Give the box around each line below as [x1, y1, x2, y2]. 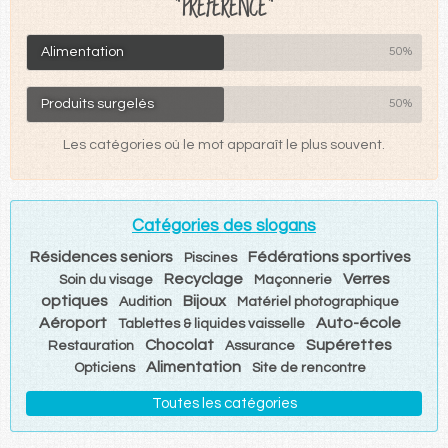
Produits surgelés [41, 96, 154, 111]
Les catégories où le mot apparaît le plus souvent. [63, 137, 385, 152]
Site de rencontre [252, 360, 366, 375]
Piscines [183, 250, 237, 265]
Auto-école [316, 314, 401, 331]
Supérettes [306, 336, 392, 353]
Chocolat [145, 336, 214, 353]
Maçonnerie [253, 272, 332, 287]
